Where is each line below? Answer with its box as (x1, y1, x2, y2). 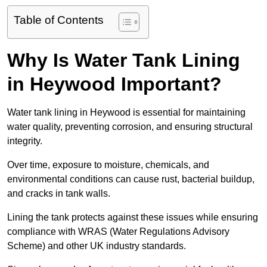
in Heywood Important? (7, 73, 222, 95)
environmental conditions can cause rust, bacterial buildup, (7, 174, 254, 185)
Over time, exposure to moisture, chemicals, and (7, 160, 209, 170)
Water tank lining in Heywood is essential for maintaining (7, 107, 246, 118)
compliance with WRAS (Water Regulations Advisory (7, 226, 229, 237)
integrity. (7, 136, 45, 147)
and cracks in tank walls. (7, 188, 113, 199)
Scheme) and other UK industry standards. (7, 241, 188, 252)
